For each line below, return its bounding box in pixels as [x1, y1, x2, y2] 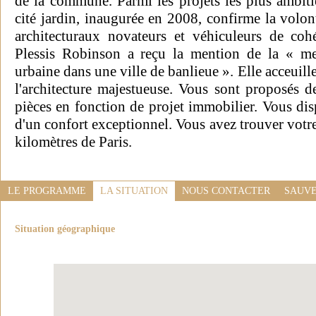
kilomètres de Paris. [15, 133, 135, 151]
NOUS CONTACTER [182, 186, 270, 197]
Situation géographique [15, 223, 115, 234]
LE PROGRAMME [8, 186, 86, 197]
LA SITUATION [100, 186, 168, 197]
